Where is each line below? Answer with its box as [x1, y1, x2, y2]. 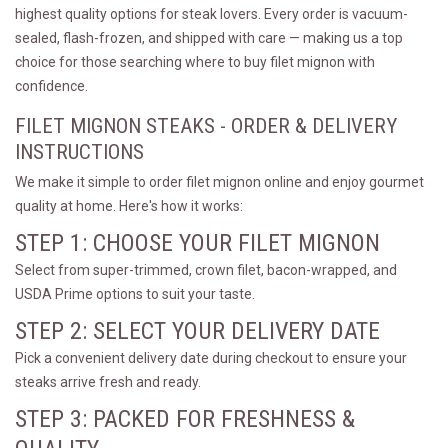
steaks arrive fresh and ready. [15, 374, 201, 390]
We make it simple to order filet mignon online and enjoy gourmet [15, 174, 424, 190]
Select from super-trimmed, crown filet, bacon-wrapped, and [15, 262, 397, 278]
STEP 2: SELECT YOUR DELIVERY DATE [15, 317, 380, 345]
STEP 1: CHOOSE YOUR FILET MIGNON [15, 229, 380, 257]
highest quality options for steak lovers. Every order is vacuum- [15, 6, 408, 22]
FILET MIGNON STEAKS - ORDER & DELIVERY [15, 114, 397, 138]
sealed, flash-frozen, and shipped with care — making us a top [15, 30, 403, 46]
